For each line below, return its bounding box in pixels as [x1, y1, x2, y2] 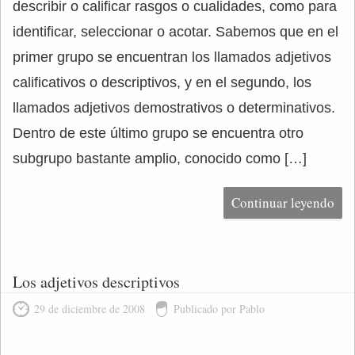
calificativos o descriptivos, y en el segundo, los [13, 74, 311, 90]
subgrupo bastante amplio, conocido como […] [13, 151, 307, 166]
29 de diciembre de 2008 [34, 301, 145, 316]
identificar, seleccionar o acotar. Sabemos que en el [13, 24, 338, 40]
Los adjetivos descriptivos [13, 271, 180, 292]
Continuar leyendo [231, 193, 334, 212]
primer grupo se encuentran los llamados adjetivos [13, 49, 331, 65]
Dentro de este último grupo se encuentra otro [13, 125, 303, 141]
